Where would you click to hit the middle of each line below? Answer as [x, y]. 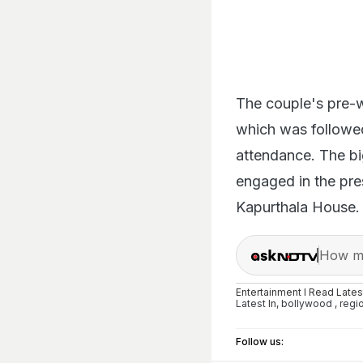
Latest [251, 303]
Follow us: [260, 342]
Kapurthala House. [298, 207]
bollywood [307, 303]
